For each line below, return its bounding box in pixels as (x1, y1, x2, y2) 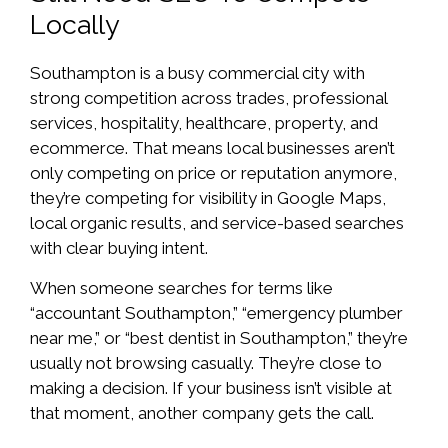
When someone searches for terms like (30, 278, 333, 299)
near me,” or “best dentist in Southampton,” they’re (30, 328, 408, 349)
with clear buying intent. (30, 238, 208, 259)
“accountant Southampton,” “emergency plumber (30, 303, 403, 324)
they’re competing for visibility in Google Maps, (30, 188, 386, 209)
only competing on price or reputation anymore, (30, 163, 397, 184)
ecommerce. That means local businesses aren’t (30, 138, 395, 159)
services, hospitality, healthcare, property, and (30, 113, 378, 134)
